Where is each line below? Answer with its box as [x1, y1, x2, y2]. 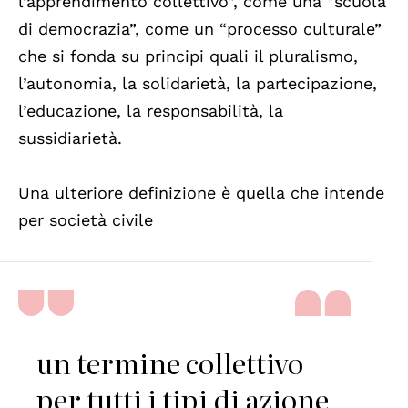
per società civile [18, 210, 153, 230]
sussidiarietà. [18, 128, 122, 148]
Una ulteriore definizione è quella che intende [18, 183, 384, 203]
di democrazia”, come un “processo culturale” [18, 19, 382, 39]
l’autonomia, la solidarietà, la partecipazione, [18, 74, 377, 94]
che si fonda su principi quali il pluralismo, [18, 46, 358, 66]
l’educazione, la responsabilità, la [18, 101, 283, 121]
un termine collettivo [36, 342, 303, 383]
